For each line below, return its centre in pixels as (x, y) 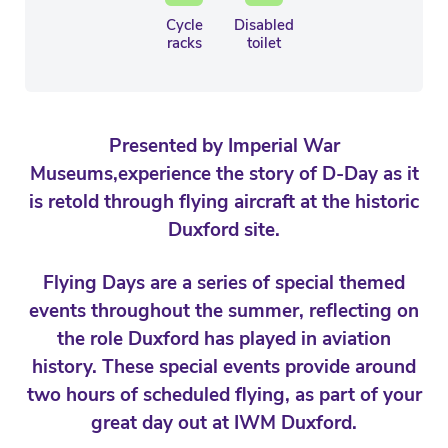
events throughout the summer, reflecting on (224, 311)
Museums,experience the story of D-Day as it (224, 174)
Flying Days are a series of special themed (224, 283)
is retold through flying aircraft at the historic (224, 202)
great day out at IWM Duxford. (224, 423)
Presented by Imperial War (224, 146)
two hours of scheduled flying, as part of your (224, 395)
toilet (263, 43)
